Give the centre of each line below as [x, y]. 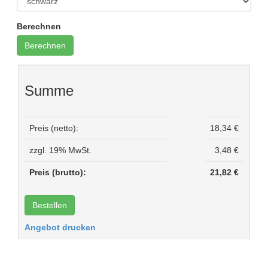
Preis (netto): [54, 128]
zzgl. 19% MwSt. [60, 150]
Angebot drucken [60, 227]
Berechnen [39, 26]
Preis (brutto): [58, 172]
